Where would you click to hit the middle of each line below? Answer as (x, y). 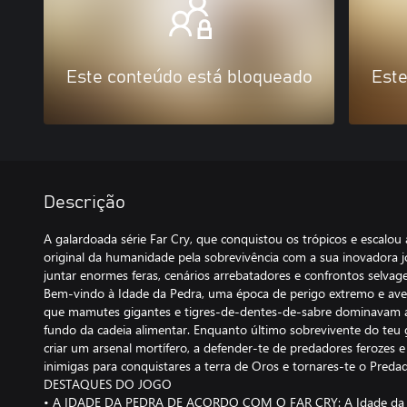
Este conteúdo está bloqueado (189, 77)
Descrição (84, 203)
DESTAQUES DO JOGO (108, 384)
